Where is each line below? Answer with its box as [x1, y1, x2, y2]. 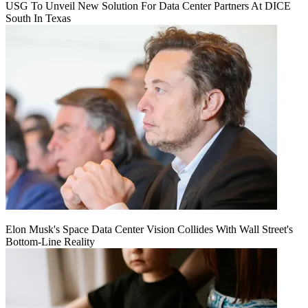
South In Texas [5, 12, 71, 25]
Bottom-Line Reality [5, 236, 95, 248]
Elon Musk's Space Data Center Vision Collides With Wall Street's [5, 223, 293, 236]
